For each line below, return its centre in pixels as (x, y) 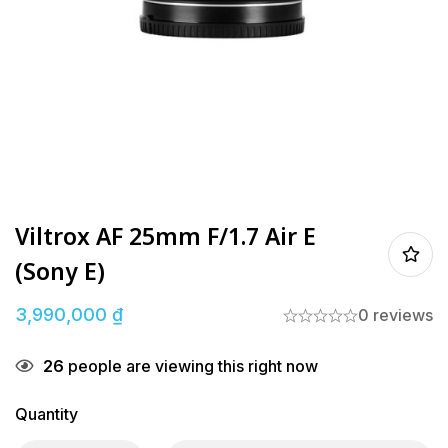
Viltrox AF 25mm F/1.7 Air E (165, 236)
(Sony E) (60, 271)
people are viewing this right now (191, 366)
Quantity (46, 414)
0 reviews (395, 315)
